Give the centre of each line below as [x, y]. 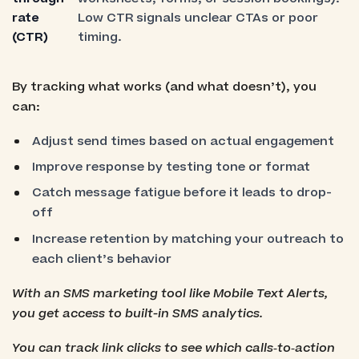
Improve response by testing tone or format [171, 167]
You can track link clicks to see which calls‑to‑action [173, 349]
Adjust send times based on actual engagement [184, 141]
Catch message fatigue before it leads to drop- [182, 193]
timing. [99, 37]
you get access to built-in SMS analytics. [137, 313]
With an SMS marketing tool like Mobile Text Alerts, [169, 293]
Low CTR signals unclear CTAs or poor [198, 18]
